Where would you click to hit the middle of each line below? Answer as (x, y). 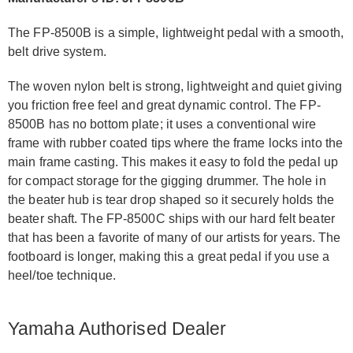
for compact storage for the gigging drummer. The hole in (167, 180)
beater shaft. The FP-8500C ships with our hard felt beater (171, 218)
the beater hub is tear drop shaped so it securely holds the (171, 199)
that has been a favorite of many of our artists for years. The (175, 237)
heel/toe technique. (62, 275)
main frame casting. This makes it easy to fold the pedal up (173, 162)
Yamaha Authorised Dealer (117, 328)
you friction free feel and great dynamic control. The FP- (164, 105)
